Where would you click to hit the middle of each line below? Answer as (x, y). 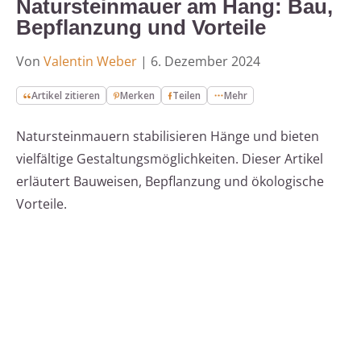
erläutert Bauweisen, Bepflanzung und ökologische (170, 182)
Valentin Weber (90, 62)
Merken (138, 96)
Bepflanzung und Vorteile (141, 28)
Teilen (187, 96)
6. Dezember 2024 (205, 62)
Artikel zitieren (66, 96)
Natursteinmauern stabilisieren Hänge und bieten (168, 137)
